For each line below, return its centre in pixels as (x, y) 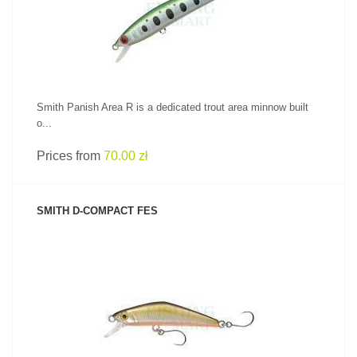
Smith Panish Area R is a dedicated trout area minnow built (173, 107)
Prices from (70, 156)
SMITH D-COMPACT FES (97, 211)
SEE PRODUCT (178, 292)
